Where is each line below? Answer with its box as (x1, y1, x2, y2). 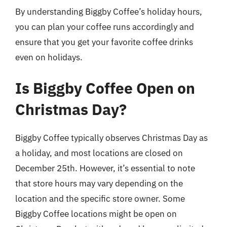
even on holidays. (15, 51, 83, 63)
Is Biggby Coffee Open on (15, 78, 195, 98)
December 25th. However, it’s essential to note (15, 163, 195, 174)
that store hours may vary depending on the (15, 178, 183, 189)
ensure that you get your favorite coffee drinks (15, 36, 193, 48)
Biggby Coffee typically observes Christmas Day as (15, 132, 208, 143)
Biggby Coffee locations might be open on (15, 208, 177, 219)
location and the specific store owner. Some (15, 193, 185, 204)
